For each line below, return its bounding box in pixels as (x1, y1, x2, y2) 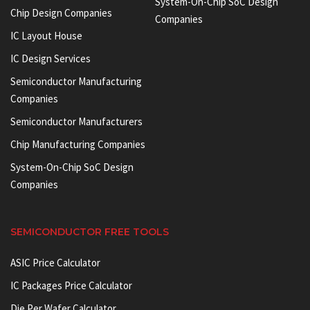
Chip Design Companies (10, 6, 112, 19)
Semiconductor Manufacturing (10, 74, 142, 88)
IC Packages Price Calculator (10, 278, 132, 292)
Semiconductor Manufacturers (10, 114, 143, 128)
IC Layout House (10, 28, 82, 42)
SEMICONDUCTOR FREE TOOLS (10, 225, 169, 238)
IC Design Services (10, 51, 91, 65)
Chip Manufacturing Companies (10, 137, 145, 151)
